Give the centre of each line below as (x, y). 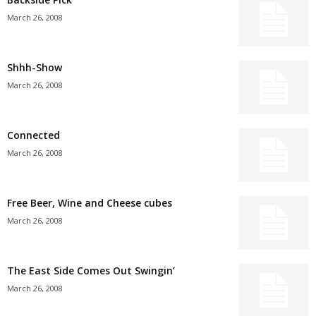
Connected (34, 135)
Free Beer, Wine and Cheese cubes (90, 203)
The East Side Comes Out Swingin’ (91, 271)
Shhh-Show (35, 67)
